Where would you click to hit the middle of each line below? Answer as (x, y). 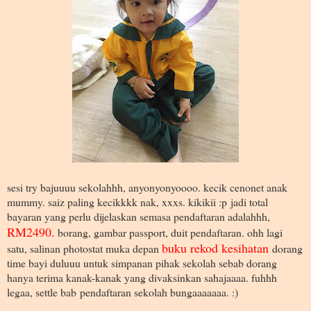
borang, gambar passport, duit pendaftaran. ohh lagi (169, 232)
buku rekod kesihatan (217, 247)
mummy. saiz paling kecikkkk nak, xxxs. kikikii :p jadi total (137, 201)
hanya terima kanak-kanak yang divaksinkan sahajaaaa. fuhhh (142, 277)
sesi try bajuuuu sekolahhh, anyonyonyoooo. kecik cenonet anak (147, 187)
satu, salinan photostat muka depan (84, 248)
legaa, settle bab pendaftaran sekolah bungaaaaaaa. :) (123, 292)
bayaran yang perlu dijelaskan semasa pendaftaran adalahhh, (138, 216)
